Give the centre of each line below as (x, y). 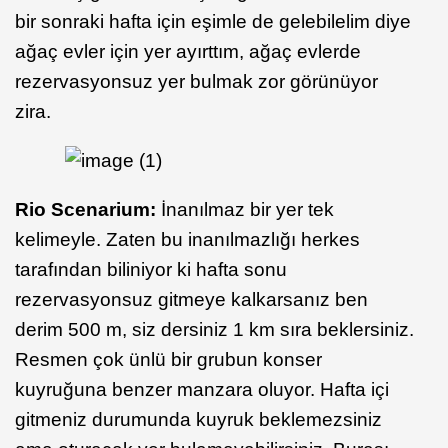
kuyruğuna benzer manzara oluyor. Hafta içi (202, 389)
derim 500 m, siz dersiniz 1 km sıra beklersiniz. (214, 329)
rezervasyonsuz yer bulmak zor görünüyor (196, 81)
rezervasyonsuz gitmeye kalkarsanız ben (191, 299)
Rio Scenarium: (88, 209)
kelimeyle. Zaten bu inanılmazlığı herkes (187, 239)
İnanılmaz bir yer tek (247, 209)
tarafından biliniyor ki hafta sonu (151, 269)
